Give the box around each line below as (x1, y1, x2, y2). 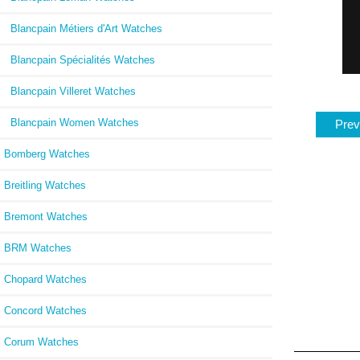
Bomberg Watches (4, 147, 90, 160)
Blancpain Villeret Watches (4, 84, 136, 97)
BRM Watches (4, 241, 72, 254)
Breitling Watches (4, 178, 86, 191)
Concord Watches (4, 304, 87, 317)
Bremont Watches (4, 210, 88, 223)
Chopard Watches (4, 272, 87, 285)
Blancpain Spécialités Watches (4, 53, 155, 66)
